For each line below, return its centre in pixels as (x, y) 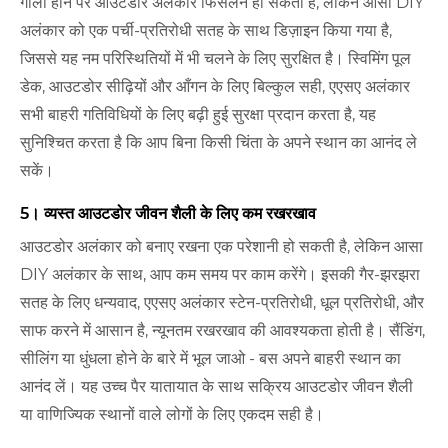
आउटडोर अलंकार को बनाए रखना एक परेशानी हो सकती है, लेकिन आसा (221, 247)
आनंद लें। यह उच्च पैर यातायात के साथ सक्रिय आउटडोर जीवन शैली (216, 387)
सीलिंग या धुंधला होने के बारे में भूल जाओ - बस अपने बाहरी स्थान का (210, 359)
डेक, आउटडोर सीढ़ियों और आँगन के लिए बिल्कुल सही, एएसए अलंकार (215, 87)
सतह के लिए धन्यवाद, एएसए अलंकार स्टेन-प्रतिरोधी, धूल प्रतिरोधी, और (222, 303)
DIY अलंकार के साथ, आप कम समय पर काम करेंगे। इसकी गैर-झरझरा (220, 275)
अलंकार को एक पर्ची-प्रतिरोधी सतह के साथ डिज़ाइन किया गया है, (206, 31)
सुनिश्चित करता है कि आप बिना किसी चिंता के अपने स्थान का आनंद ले (218, 143)
